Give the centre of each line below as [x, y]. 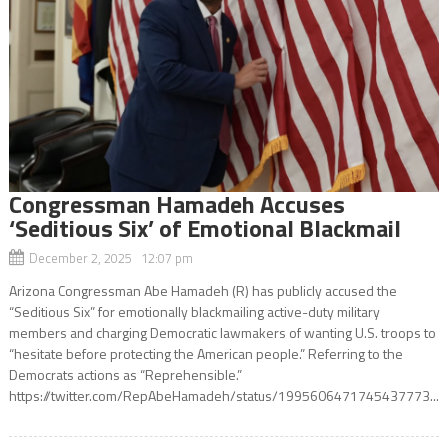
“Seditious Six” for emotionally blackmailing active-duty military [194, 311]
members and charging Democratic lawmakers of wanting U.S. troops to [222, 332]
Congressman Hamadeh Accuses [176, 203]
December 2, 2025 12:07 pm [110, 257]
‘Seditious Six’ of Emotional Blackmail [204, 227]
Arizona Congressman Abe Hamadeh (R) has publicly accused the [202, 290]
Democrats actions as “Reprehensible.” [125, 374]
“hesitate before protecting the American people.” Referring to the [205, 353]
